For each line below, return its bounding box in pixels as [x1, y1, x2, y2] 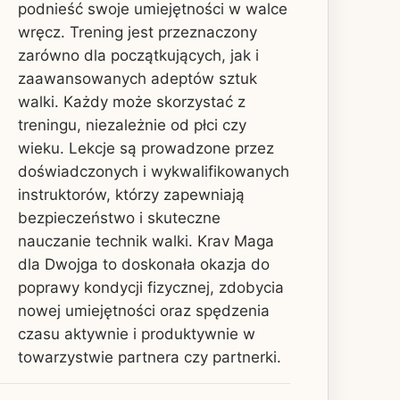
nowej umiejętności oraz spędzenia [18, 301, 270, 320]
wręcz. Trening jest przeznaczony [18, 22, 257, 41]
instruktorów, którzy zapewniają [18, 185, 245, 204]
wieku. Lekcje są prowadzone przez [18, 138, 274, 157]
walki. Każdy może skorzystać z [18, 92, 246, 111]
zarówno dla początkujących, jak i [18, 46, 259, 64]
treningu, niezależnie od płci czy [18, 115, 246, 134]
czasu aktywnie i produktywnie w [18, 324, 255, 343]
